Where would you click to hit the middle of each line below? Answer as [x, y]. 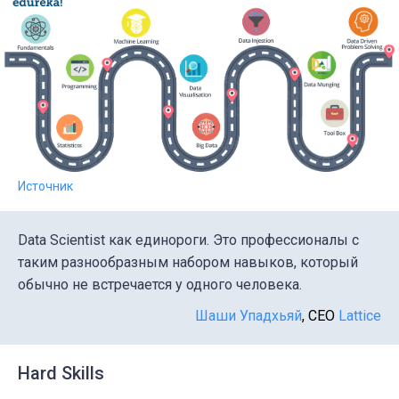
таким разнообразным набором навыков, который [188, 263]
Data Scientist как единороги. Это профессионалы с [188, 240]
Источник [45, 187]
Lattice [360, 316]
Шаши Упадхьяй [248, 316]
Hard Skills [61, 374]
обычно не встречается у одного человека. [160, 285]
